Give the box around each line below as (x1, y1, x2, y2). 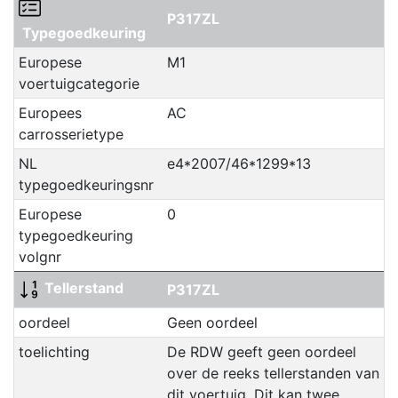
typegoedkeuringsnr (18, 176, 154, 195)
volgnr (18, 248, 61, 267)
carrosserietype (18, 125, 123, 144)
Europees (18, 104, 82, 123)
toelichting (18, 343, 90, 362)
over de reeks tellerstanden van (166, 364, 379, 383)
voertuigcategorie (18, 75, 139, 93)
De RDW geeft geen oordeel (166, 343, 356, 362)
